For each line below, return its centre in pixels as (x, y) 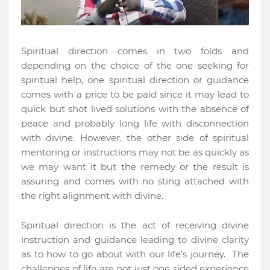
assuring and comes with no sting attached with (135, 181)
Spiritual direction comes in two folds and (135, 51)
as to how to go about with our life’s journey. (125, 254)
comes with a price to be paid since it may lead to (135, 95)
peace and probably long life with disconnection (135, 124)
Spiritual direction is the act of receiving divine (135, 225)
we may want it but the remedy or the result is (135, 167)
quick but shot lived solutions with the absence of (135, 109)
